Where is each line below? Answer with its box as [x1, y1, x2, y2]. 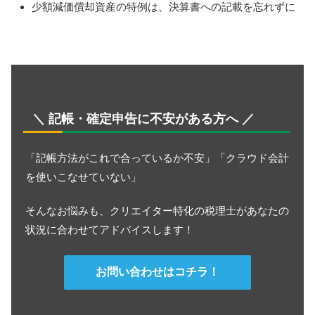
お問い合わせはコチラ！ [96, 266, 219, 278]
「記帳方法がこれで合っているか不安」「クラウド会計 [25, 152, 289, 165]
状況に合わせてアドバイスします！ [25, 224, 194, 236]
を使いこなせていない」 [25, 171, 141, 184]
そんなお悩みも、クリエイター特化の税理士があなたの [25, 205, 289, 217]
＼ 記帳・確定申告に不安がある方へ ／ [32, 111, 255, 126]
